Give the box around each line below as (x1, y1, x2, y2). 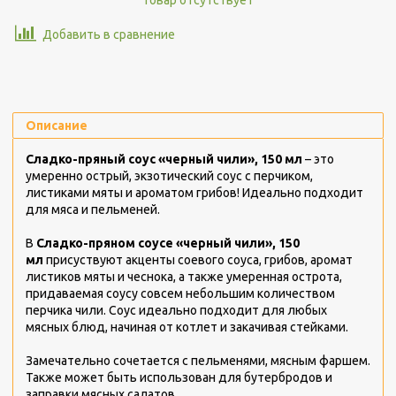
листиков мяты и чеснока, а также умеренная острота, (26, 269, 342, 284)
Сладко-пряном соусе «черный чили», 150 (36, 235, 300, 250)
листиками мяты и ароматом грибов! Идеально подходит (26, 185, 363, 200)
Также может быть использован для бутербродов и (26, 369, 332, 385)
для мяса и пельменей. (26, 202, 160, 217)
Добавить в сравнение (42, 27, 175, 42)
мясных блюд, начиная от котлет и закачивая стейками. (26, 319, 348, 334)
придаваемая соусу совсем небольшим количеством (26, 286, 335, 301)
